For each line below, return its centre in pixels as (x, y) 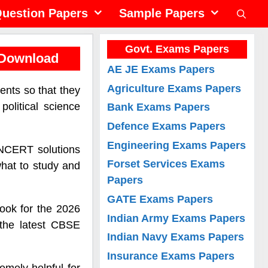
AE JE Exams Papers (161, 69)
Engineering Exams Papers (177, 145)
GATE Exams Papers (160, 199)
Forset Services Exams (166, 164)
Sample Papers (162, 13)
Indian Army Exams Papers (176, 218)
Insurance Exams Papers (171, 256)
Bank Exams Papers (159, 107)
